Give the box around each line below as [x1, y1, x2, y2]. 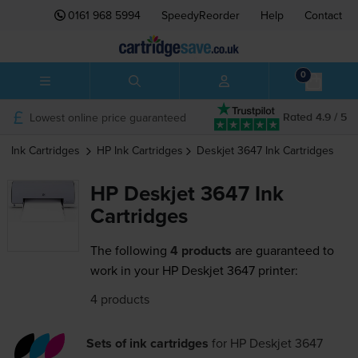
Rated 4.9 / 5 [283, 111, 347, 123]
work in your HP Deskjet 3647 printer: [89, 261, 298, 280]
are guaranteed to [231, 241, 334, 260]
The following [89, 241, 167, 260]
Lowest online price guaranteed [29, 109, 186, 125]
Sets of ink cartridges [86, 334, 209, 353]
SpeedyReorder [161, 7, 240, 23]
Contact [304, 7, 342, 23]
